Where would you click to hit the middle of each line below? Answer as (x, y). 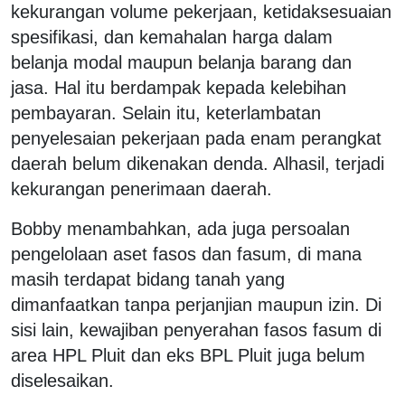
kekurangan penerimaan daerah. (141, 188)
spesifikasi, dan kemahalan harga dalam (172, 37)
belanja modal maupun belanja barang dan (181, 62)
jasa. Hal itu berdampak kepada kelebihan (179, 87)
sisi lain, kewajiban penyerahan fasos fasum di (196, 330)
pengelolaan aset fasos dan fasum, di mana (186, 254)
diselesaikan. (62, 380)
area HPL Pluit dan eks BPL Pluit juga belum (188, 355)
